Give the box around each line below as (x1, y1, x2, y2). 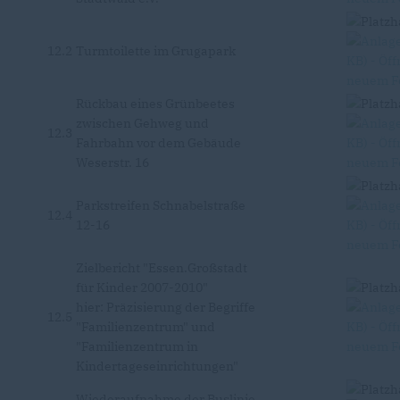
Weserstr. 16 (76, 154, 149, 171)
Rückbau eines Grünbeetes (76, 96, 235, 112)
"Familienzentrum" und (76, 319, 215, 335)
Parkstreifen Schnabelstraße (76, 197, 246, 213)
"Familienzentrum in (76, 338, 198, 354)
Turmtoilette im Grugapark (76, 43, 236, 59)
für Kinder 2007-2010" (76, 279, 208, 296)
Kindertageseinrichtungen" (76, 358, 238, 374)
